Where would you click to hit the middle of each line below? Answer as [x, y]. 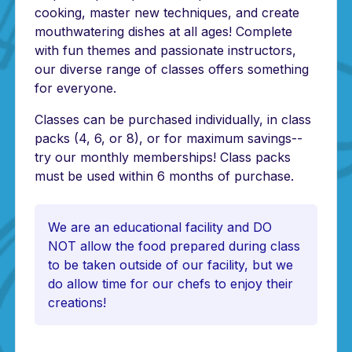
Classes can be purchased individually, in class [173, 120]
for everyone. [76, 88]
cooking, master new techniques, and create [167, 13]
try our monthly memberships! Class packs [163, 158]
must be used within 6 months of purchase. [165, 176]
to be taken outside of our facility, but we [171, 265]
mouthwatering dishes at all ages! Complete [164, 32]
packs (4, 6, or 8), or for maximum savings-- [169, 139]
